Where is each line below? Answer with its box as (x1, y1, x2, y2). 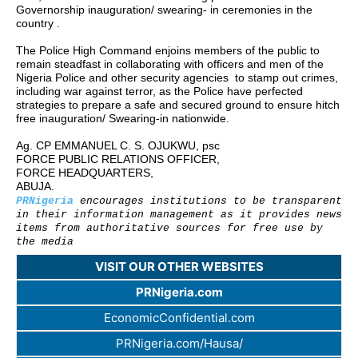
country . (16, 17, 60, 30)
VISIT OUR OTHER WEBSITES (94, 259, 264, 275)
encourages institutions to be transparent (80, 195, 342, 208)
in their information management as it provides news (16, 209, 342, 221)
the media (16, 236, 74, 249)
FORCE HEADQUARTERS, (16, 166, 153, 180)
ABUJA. (16, 180, 54, 193)
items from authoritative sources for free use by (16, 222, 323, 235)
